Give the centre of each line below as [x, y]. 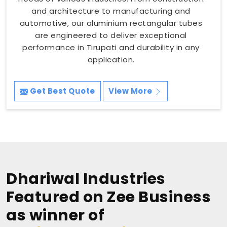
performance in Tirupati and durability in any [111, 48]
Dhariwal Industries [86, 179]
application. [111, 60]
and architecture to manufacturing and [111, 11]
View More [131, 91]
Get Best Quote [62, 91]
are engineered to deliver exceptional [111, 35]
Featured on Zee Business [108, 197]
